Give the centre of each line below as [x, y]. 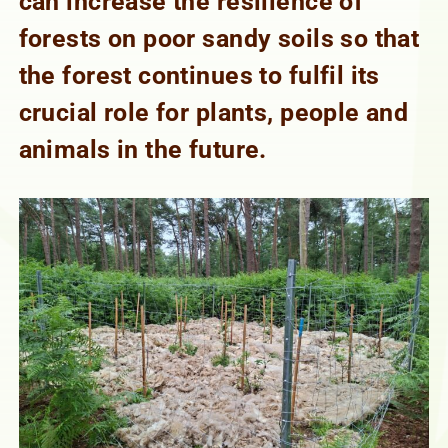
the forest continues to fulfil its [199, 75]
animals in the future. [142, 149]
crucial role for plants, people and [213, 112]
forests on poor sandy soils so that [219, 38]
